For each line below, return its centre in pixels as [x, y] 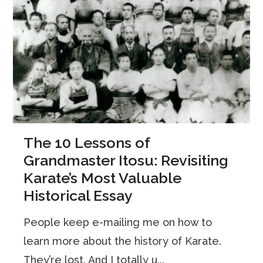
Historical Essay [78, 196]
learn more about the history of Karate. [123, 241]
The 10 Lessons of [87, 143]
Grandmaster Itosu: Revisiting [126, 161]
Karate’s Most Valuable [103, 178]
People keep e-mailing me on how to [118, 222]
